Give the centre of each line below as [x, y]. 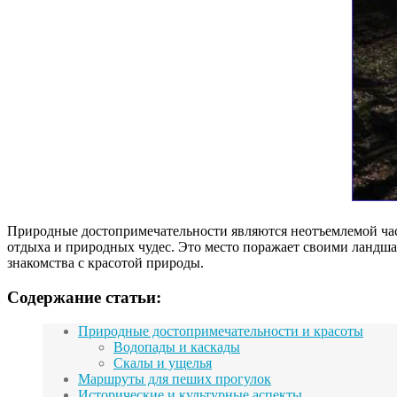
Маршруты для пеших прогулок [175, 379]
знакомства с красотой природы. [105, 262]
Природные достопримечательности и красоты [221, 331]
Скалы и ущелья [163, 363]
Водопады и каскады [177, 347]
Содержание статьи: [84, 297]
